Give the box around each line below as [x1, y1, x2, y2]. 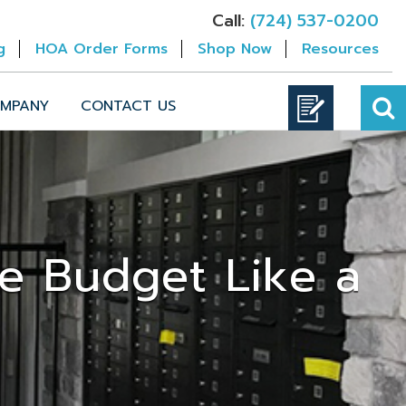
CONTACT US [81, 95, 176, 117]
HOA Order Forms [35, 38, 168, 60]
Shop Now [198, 38, 272, 60]
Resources [302, 38, 379, 60]
